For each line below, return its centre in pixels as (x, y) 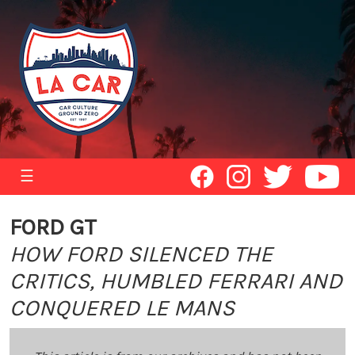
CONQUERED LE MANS (122, 308)
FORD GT (53, 227)
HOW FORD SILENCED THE (141, 254)
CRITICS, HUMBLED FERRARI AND (176, 281)
